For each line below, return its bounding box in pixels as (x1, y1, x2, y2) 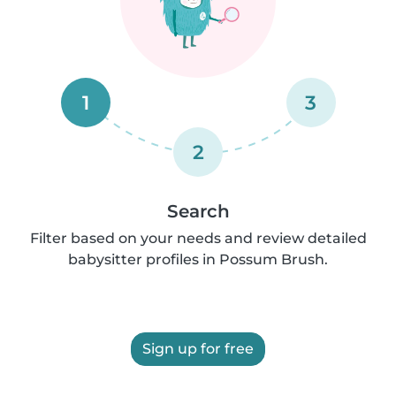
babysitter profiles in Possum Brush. (68, 251, 328, 268)
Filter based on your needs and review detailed (29, 230, 367, 247)
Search (166, 201, 230, 222)
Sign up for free (142, 340, 254, 357)
